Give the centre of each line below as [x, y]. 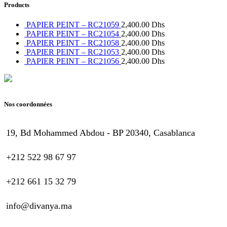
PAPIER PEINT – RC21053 [74, 52]
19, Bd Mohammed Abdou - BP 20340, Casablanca [101, 133]
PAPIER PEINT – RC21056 [74, 61]
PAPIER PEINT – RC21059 [74, 25]
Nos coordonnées [28, 104]
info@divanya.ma [39, 206]
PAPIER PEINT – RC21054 [74, 34]
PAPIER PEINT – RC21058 [74, 43]
